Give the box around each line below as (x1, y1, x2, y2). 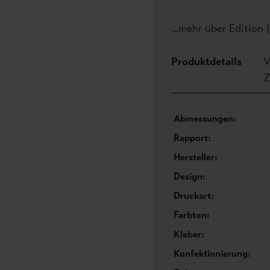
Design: (174, 171, 206, 182)
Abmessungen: (174, 113, 236, 124)
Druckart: (174, 190, 214, 201)
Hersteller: (174, 151, 218, 163)
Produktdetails (171, 55, 242, 68)
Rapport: (174, 132, 211, 143)
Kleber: (174, 228, 204, 240)
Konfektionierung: (174, 248, 251, 259)
